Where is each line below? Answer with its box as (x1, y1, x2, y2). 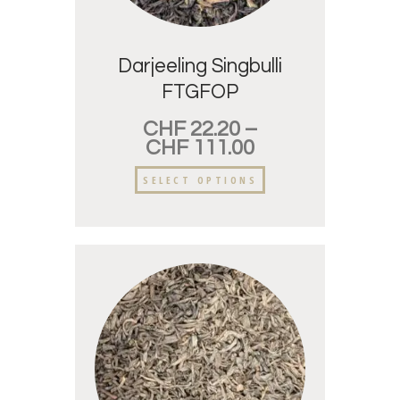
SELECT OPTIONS (143, 172, 257, 187)
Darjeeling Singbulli (118, 56, 282, 78)
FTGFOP (162, 82, 238, 104)
